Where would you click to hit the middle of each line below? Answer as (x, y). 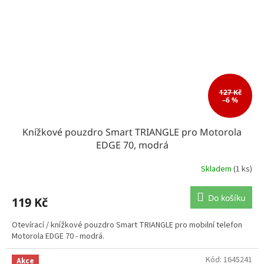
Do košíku (227, 198)
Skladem (217, 169)
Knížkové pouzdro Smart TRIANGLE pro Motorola (132, 132)
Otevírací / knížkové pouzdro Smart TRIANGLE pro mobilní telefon (127, 225)
